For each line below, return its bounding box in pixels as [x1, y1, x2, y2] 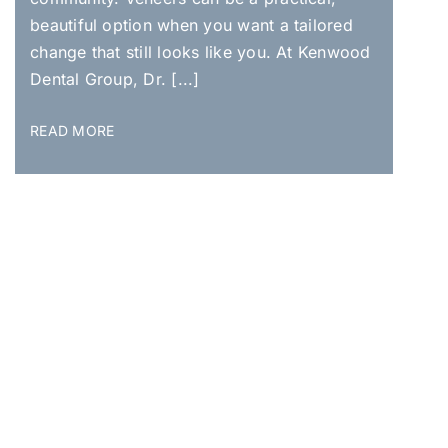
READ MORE [30, 121, 115, 139]
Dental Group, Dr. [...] [30, 68, 200, 89]
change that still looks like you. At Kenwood [30, 41, 371, 62]
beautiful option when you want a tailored [30, 14, 353, 35]
